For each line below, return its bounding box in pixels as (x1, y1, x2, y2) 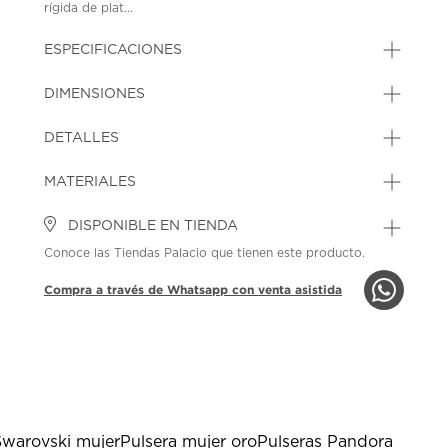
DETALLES (44, 130, 120, 145)
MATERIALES (44, 174, 137, 189)
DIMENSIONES (44, 86, 146, 101)
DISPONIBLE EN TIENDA (64, 218, 239, 233)
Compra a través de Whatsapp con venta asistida (44, 282, 343, 296)
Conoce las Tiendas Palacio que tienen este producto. (44, 246, 366, 259)
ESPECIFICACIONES (44, 42, 183, 57)
